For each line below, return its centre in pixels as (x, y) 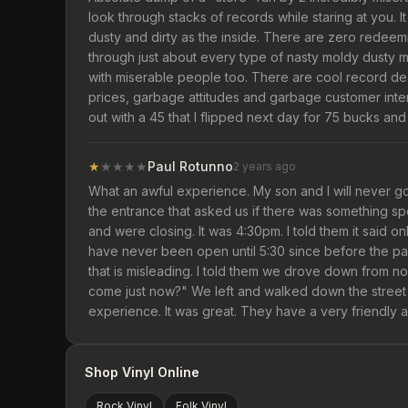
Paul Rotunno (190, 166)
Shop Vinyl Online (142, 372)
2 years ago (265, 166)
